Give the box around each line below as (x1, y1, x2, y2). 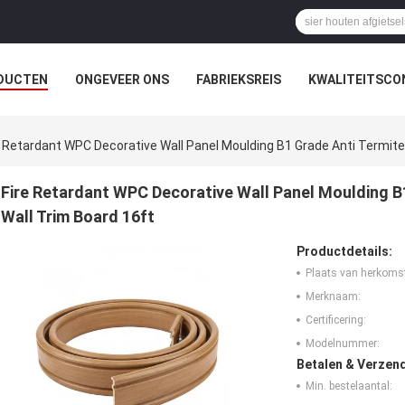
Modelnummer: (306, 337, 380, 351)
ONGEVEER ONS (75, 72, 169, 87)
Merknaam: (306, 290, 361, 304)
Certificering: (306, 314, 366, 327)
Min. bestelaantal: (306, 380, 392, 393)
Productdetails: (297, 244, 392, 259)
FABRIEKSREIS (196, 72, 281, 87)
